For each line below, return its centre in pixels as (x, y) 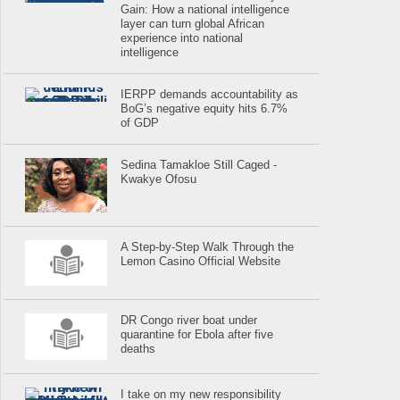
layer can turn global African (193, 24)
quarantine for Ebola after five (197, 335)
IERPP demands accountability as (210, 95)
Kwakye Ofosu (159, 179)
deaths (138, 349)
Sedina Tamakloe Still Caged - (199, 165)
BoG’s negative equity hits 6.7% (204, 109)
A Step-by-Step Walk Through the (208, 246)
